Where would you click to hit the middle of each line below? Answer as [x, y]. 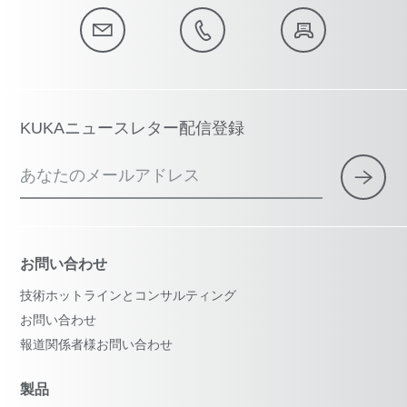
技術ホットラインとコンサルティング [129, 296]
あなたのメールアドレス [110, 176]
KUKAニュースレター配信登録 [133, 129]
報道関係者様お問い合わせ [97, 345]
